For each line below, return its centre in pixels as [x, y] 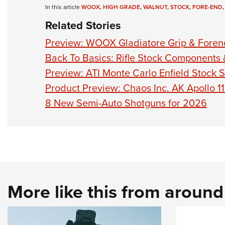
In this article [63, 7]
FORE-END [207, 7]
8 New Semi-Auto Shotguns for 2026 [126, 103]
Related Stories [83, 25]
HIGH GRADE [121, 7]
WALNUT [155, 7]
